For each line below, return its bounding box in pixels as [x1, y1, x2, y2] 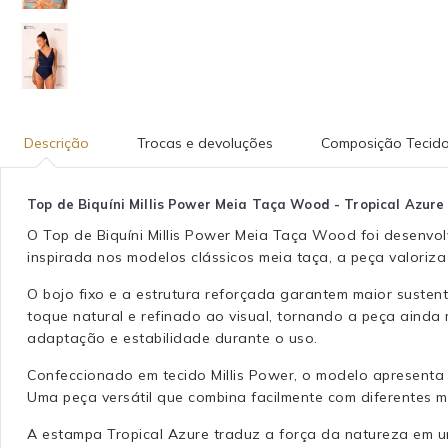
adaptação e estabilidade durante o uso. [27, 328, 318, 347]
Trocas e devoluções [137, 133, 273, 152]
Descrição [24, 133, 89, 152]
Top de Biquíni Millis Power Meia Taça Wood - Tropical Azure [27, 195, 445, 212]
